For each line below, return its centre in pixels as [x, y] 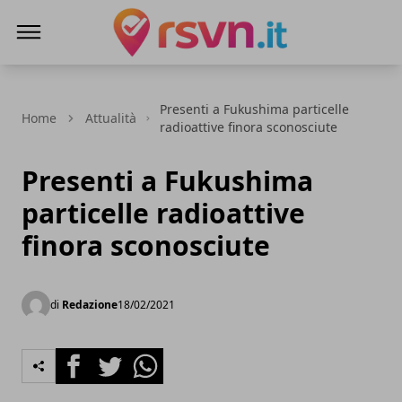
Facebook [87, 358]
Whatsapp [161, 358]
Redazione [90, 305]
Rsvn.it [134, 67]
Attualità [111, 118]
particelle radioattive [163, 213]
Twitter [115, 358]
